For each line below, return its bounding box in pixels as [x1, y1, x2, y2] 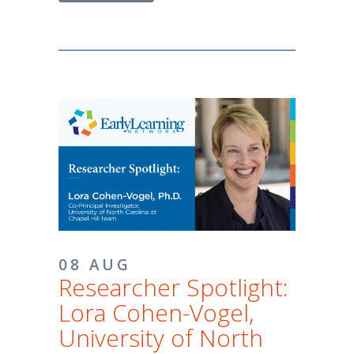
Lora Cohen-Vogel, [58, 296, 254, 330]
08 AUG [58, 254, 131, 276]
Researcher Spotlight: [58, 271, 288, 304]
